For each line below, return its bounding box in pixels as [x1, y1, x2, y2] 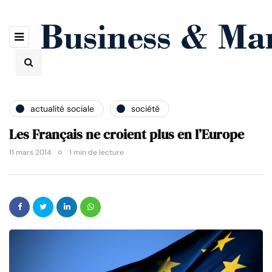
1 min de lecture [69, 148, 124, 158]
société [131, 103, 160, 114]
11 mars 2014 [9, 148, 51, 158]
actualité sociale [30, 103, 94, 114]
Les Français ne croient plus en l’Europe [9, 125, 244, 144]
